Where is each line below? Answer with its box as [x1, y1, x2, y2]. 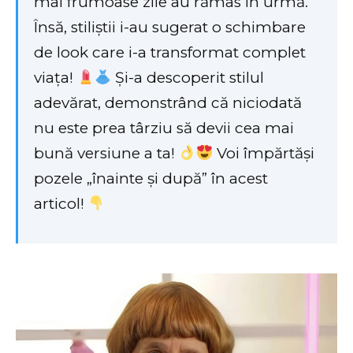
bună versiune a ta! [34, 144, 179, 163]
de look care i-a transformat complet [34, 43, 306, 62]
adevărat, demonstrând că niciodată [34, 94, 302, 113]
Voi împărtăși [213, 144, 315, 163]
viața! [34, 69, 77, 87]
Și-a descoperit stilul [111, 69, 265, 87]
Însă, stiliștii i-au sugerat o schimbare [34, 18, 306, 37]
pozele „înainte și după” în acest [34, 169, 268, 188]
